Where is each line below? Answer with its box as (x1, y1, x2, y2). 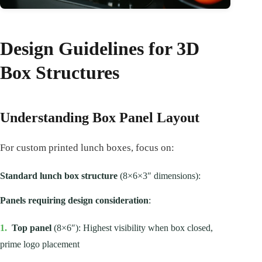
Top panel (12, 222, 51, 233)
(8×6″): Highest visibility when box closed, (51, 222, 213, 233)
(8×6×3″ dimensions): (118, 170, 201, 181)
